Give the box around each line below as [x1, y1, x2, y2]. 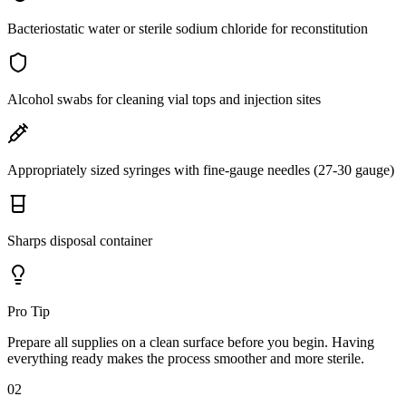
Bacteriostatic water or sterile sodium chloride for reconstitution [7, 20, 368, 36]
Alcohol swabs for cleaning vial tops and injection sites [7, 91, 321, 107]
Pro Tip [7, 303, 50, 319]
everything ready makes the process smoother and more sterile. [7, 350, 364, 366]
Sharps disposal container [7, 232, 152, 248]
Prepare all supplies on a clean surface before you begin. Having [7, 333, 374, 350]
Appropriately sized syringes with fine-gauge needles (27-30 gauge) [7, 161, 394, 178]
